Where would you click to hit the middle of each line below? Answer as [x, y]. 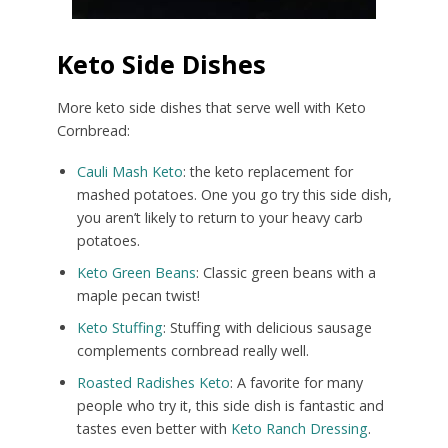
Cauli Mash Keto [129, 171]
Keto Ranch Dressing [299, 428]
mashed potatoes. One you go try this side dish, [234, 194]
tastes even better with [153, 428]
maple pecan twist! [138, 295]
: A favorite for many [296, 382]
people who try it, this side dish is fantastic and [230, 405]
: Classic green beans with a [285, 272]
